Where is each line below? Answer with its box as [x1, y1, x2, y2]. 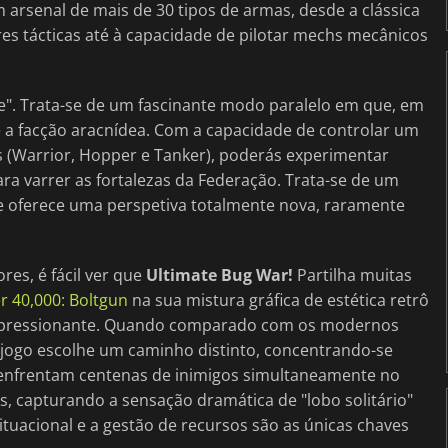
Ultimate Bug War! [146, 264, 293, 287]
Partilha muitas [293, 264, 412, 287]
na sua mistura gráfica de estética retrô [128, 289, 429, 312]
